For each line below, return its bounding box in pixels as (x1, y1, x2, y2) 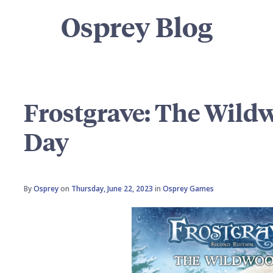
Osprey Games (163, 183, 214, 194)
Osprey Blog (60, 9, 213, 44)
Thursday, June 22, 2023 (71, 183, 154, 194)
